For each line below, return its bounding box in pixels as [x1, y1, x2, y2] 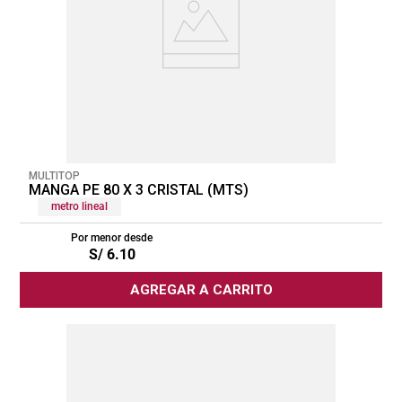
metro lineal [51, 199, 108, 213]
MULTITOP [29, 169, 80, 182]
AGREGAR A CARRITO [129, 281, 273, 298]
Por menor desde [71, 231, 153, 244]
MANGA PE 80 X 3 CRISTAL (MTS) [29, 180, 249, 198]
